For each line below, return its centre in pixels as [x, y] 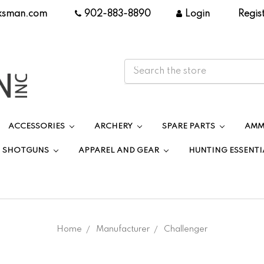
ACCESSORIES [38, 127]
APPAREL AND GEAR [119, 151]
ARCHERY [115, 127]
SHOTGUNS [27, 151]
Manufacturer [123, 230]
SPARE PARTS [189, 127]
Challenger [186, 230]
